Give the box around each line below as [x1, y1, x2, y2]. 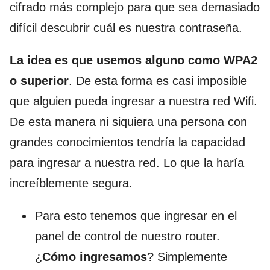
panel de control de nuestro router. [35, 229, 220, 243]
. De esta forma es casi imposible [69, 74, 247, 87]
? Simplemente [147, 250, 227, 263]
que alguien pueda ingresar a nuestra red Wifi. [10, 94, 257, 108]
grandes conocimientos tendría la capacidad [10, 135, 245, 149]
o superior [10, 74, 69, 87]
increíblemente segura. [10, 176, 133, 190]
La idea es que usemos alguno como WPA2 [10, 53, 257, 67]
